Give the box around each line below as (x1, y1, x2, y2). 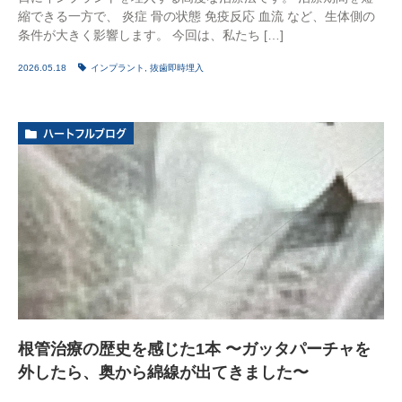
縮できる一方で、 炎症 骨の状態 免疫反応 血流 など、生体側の (18, 8, 375, 23)
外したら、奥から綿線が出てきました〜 (18, 363, 309, 381)
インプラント (91, 62, 144, 73)
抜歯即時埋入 (150, 62, 204, 73)
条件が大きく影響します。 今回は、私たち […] (18, 27, 284, 42)
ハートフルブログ (43, 127, 127, 139)
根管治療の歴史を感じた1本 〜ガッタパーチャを (18, 339, 371, 358)
